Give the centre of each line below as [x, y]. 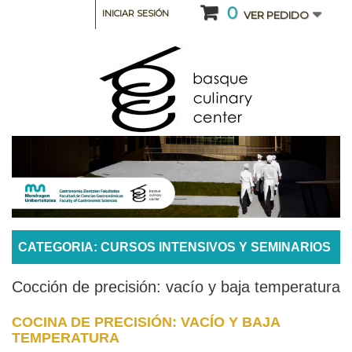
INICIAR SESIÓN [136, 13]
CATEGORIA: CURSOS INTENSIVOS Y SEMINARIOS [174, 247]
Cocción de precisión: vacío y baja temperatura [176, 286]
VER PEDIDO [276, 15]
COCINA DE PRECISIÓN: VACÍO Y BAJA [146, 322]
